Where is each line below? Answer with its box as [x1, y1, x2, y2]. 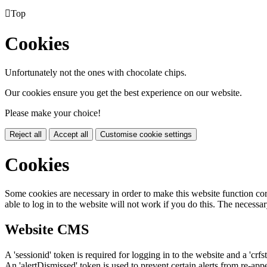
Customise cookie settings [100, 130, 192, 139]
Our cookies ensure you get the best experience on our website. [5, 88, 242, 98]
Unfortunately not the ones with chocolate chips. [5, 67, 187, 78]
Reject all [10, 130, 42, 139]
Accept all [54, 130, 88, 139]
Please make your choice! [5, 108, 101, 119]
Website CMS [5, 221, 89, 237]
